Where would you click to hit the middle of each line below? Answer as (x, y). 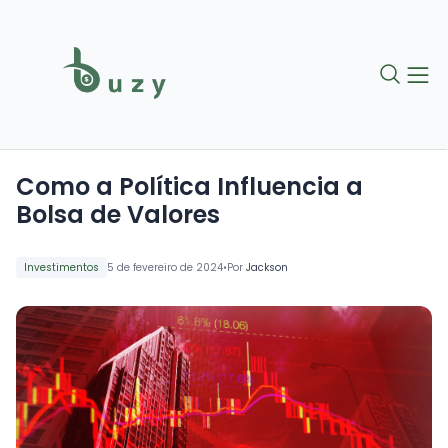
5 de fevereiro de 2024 (165, 268)
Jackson (267, 268)
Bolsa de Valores (118, 215)
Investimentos (61, 268)
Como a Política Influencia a (189, 187)
